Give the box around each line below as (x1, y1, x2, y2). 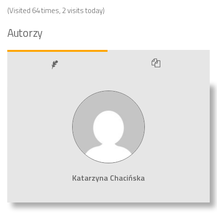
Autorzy (7, 25, 43, 41)
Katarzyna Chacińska (72, 172, 145, 184)
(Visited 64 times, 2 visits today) (7, 5, 105, 16)
